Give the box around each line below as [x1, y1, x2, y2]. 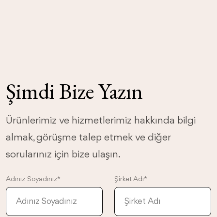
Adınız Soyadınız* [6, 176, 61, 183]
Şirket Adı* [114, 176, 147, 183]
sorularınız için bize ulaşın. [6, 150, 121, 160]
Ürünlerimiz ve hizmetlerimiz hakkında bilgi [6, 116, 196, 126]
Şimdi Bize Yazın [6, 77, 143, 105]
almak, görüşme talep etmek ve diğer [6, 133, 170, 143]
